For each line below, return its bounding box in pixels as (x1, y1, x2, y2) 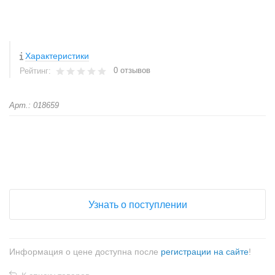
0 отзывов (114, 66, 150, 75)
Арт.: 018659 (9, 101, 59, 110)
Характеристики (25, 51, 89, 61)
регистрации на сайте (161, 247, 249, 257)
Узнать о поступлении (88, 199, 187, 210)
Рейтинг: (20, 66, 53, 76)
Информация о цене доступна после (9, 247, 161, 257)
